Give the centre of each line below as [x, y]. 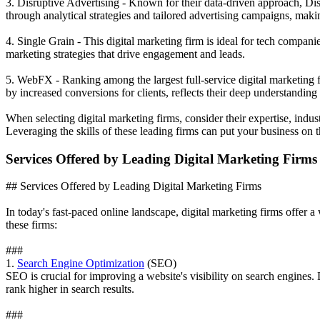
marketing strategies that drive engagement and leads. [125, 54]
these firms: [31, 225]
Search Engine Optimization [81, 264]
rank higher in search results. [70, 289]
